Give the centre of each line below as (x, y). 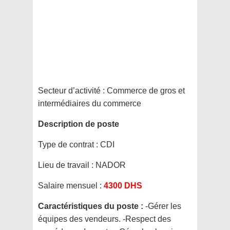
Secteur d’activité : (71, 91)
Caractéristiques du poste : (92, 206)
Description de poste (79, 124)
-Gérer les (163, 206)
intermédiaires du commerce (90, 104)
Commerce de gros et (145, 91)
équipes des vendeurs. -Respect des (104, 219)
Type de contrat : (69, 145)
